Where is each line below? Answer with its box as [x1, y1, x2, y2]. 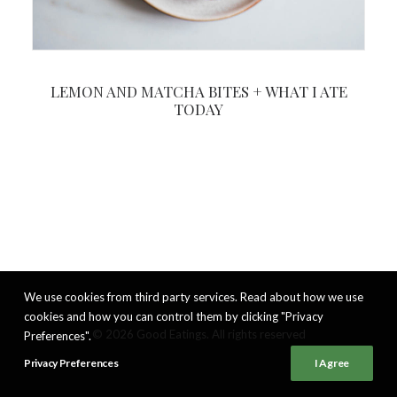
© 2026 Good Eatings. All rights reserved [91, 327, 306, 341]
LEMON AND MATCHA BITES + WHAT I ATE [50, 81, 347, 101]
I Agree [315, 356, 349, 370]
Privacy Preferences [24, 356, 119, 370]
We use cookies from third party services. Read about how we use [24, 290, 363, 304]
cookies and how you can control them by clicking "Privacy [24, 309, 323, 323]
